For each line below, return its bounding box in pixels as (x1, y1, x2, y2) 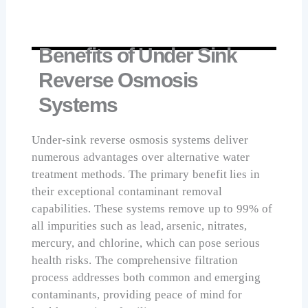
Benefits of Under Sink (38, 43, 237, 67)
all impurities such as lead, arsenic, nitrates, (32, 219, 247, 232)
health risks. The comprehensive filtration (32, 253, 238, 267)
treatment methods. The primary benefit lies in (32, 167, 261, 181)
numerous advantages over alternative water (32, 150, 250, 164)
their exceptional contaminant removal (32, 184, 222, 198)
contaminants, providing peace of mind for (32, 287, 243, 301)
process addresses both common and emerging (32, 270, 261, 284)
